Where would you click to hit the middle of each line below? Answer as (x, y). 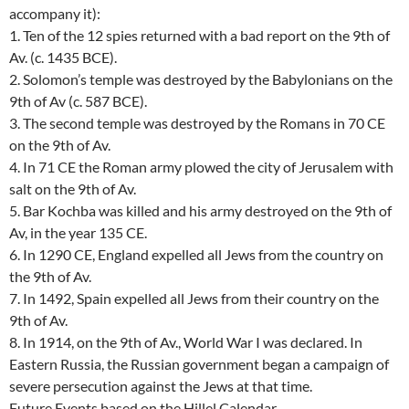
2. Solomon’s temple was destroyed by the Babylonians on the (201, 79)
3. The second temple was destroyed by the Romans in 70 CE (197, 123)
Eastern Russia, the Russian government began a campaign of (199, 364)
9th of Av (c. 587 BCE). (78, 101)
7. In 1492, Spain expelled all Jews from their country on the (194, 299)
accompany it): (55, 14)
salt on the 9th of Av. (73, 189)
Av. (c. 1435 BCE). (63, 58)
